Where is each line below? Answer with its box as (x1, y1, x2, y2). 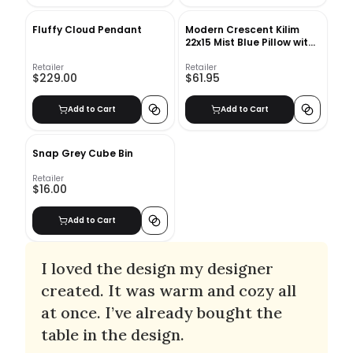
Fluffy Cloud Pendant (32, 22, 142, 36)
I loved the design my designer (41, 258, 273, 278)
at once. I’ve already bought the (41, 302, 282, 322)
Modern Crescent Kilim (185, 22, 299, 36)
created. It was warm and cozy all (41, 280, 296, 300)
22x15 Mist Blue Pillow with (185, 35, 314, 49)
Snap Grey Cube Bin (32, 146, 133, 160)
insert (185, 47, 214, 61)
